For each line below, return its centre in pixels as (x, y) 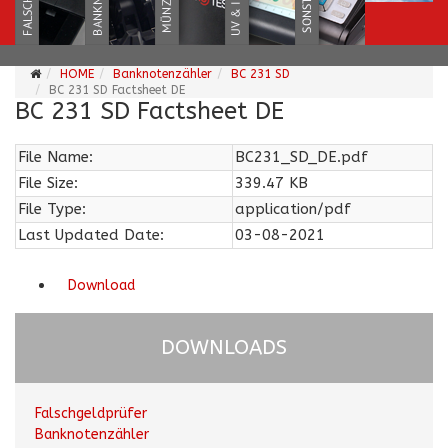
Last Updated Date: (91, 235)
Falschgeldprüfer (91, 413)
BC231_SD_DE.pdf (301, 157)
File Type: (52, 209)
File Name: (55, 157)
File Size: (48, 183)
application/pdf (293, 209)
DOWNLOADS (224, 347)
